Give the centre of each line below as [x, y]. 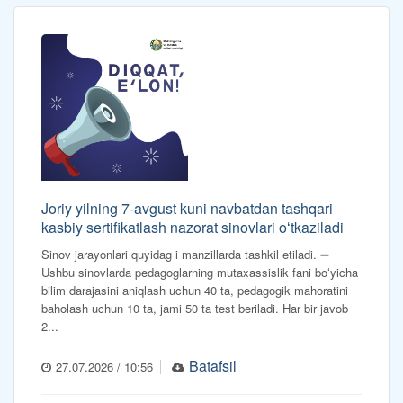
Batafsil [213, 366]
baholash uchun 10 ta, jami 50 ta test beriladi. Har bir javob [195, 309]
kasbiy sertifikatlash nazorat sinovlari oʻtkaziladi [193, 228]
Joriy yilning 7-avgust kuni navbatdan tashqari [187, 209]
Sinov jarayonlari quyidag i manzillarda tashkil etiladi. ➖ [185, 255]
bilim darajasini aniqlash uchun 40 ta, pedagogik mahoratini [195, 291]
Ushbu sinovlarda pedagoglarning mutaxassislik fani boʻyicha [200, 273]
